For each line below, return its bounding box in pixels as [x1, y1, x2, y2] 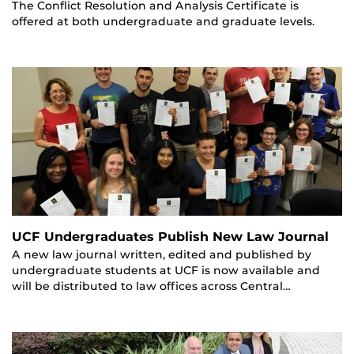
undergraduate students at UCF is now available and [12, 264, 320, 277]
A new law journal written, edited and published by [12, 248, 311, 262]
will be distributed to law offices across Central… [12, 280, 291, 293]
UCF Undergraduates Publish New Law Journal [12, 229, 329, 245]
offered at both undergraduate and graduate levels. [12, 15, 314, 28]
